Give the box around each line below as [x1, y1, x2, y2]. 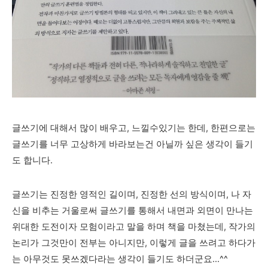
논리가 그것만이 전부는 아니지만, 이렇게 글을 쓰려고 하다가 [12, 237, 255, 248]
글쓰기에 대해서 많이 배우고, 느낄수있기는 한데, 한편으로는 [12, 122, 255, 133]
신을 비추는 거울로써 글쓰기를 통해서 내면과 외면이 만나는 [12, 205, 253, 216]
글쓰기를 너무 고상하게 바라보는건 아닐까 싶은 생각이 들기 [12, 138, 253, 150]
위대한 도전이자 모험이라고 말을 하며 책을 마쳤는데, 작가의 [12, 221, 255, 232]
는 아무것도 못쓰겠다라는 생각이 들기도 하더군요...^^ [12, 253, 228, 264]
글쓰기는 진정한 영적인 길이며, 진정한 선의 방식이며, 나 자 [12, 188, 251, 200]
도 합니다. [12, 154, 53, 166]
